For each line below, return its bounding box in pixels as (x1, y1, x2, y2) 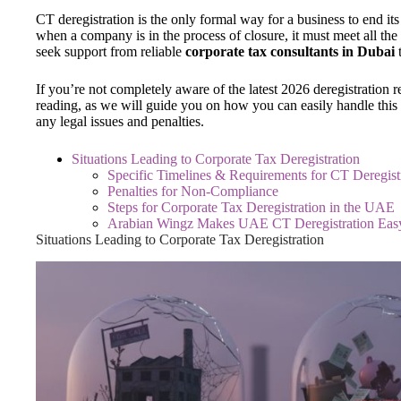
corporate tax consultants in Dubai (185, 43, 398, 59)
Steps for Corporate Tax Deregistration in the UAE (107, 199, 395, 215)
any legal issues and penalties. (36, 113, 208, 129)
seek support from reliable (36, 43, 185, 59)
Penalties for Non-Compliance (107, 183, 278, 199)
